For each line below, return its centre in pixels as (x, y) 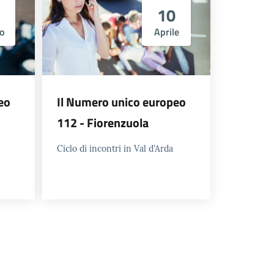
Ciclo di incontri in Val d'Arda (115, 148)
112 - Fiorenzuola (103, 122)
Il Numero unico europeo (121, 102)
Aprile (166, 31)
